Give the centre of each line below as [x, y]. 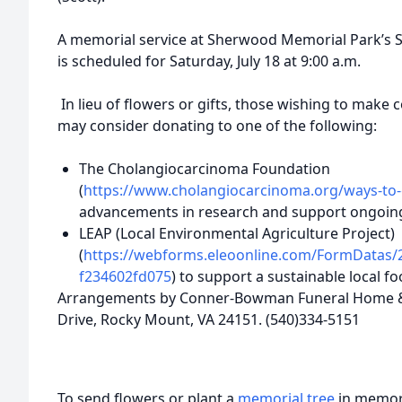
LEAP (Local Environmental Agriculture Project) [237, 233]
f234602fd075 [125, 276]
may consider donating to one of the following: [217, 126]
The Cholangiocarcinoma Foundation [205, 169]
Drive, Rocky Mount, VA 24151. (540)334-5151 [209, 319]
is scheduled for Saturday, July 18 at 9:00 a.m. [209, 61]
